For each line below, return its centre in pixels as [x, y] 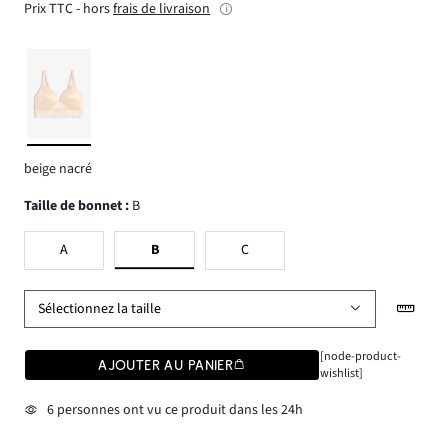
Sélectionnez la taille [100, 308]
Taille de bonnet [76, 205]
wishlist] [341, 373]
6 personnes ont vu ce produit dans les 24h [174, 409]
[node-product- [360, 356]
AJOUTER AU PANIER [166, 365]
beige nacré [58, 169]
